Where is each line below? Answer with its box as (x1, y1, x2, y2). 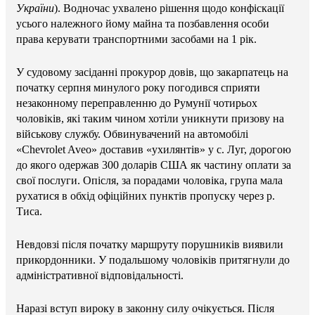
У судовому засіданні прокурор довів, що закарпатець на (16, 65, 288, 78)
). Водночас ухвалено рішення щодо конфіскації (54, 1, 284, 14)
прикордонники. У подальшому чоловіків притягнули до (16, 253, 290, 266)
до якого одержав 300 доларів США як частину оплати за (16, 158, 291, 171)
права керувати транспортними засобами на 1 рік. (16, 32, 257, 45)
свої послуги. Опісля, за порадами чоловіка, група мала (16, 174, 283, 186)
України (16, 1, 54, 14)
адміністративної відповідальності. (16, 269, 184, 281)
